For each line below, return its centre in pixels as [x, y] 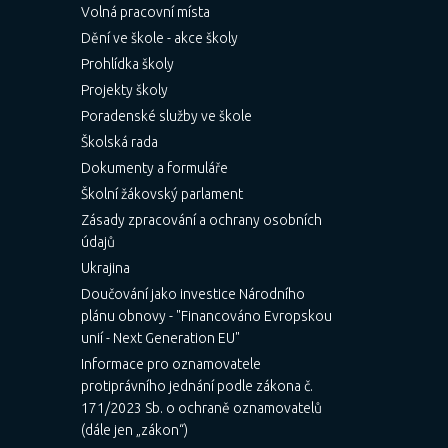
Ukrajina [105, 268]
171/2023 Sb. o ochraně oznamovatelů [201, 408]
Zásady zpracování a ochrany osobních [201, 220]
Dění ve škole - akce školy [159, 38]
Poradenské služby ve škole [166, 116]
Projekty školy [124, 90]
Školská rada [119, 142]
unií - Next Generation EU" [160, 338]
